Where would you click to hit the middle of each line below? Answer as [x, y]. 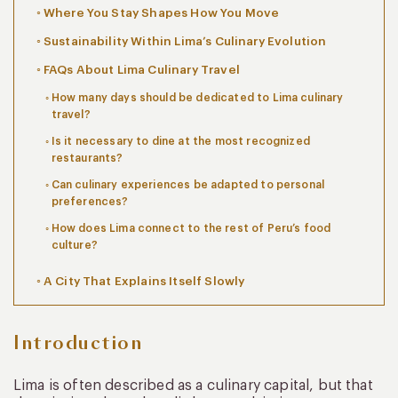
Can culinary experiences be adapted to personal [188, 184]
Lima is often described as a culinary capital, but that [193, 385]
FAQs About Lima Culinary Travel [141, 69]
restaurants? [87, 158]
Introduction [78, 342]
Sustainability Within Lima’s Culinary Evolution [185, 41]
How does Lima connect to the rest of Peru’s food [191, 228]
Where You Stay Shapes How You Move [161, 12]
